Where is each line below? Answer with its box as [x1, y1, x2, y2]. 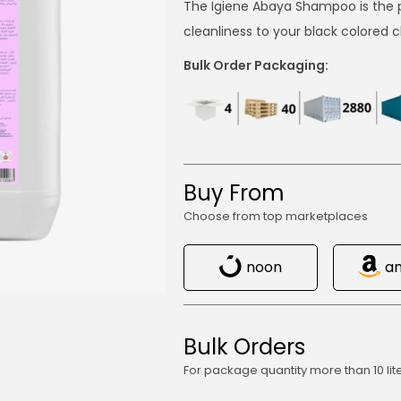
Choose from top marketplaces [183, 208, 369, 225]
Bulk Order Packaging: [183, 56, 329, 74]
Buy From [183, 178, 286, 208]
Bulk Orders [183, 332, 306, 362]
